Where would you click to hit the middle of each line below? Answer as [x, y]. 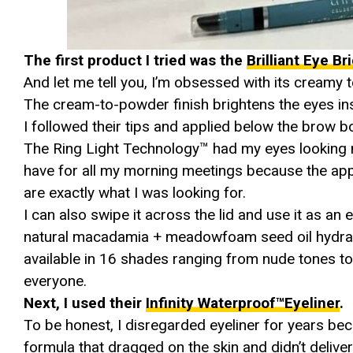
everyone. [55, 281]
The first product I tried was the [135, 60]
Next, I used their [85, 303]
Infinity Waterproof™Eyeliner [243, 303]
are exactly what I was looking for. [135, 192]
